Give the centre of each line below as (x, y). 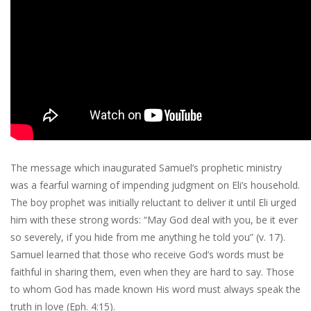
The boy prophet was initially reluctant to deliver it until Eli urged (153, 202)
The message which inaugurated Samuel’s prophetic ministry (146, 168)
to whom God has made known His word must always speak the (155, 289)
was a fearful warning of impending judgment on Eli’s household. (155, 185)
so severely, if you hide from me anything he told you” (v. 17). (148, 237)
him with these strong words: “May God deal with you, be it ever (154, 220)
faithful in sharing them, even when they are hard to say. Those (152, 272)
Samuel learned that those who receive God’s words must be (147, 254)
